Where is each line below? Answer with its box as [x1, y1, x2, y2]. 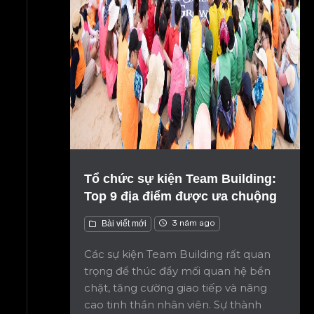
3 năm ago [170, 219, 215, 227]
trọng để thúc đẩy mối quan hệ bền [84, 264, 271, 278]
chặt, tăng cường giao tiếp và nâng [84, 281, 267, 294]
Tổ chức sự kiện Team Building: [84, 172, 276, 186]
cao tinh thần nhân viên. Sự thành [84, 298, 261, 311]
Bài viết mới [102, 219, 146, 228]
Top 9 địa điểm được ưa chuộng [84, 189, 277, 203]
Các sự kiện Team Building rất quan [84, 247, 271, 261]
